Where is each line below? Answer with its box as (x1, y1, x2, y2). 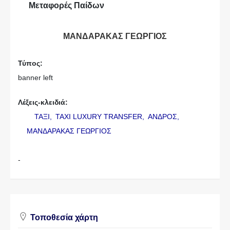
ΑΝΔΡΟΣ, (147, 112, 181, 121)
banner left (18, 73, 53, 82)
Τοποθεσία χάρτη (28, 213, 98, 222)
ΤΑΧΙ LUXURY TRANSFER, (55, 112, 146, 121)
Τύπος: (18, 59, 43, 67)
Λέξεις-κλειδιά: (18, 98, 68, 106)
